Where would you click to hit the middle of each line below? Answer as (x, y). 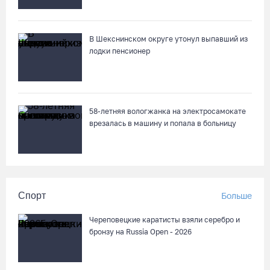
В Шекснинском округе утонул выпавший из (168, 39)
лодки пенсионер (120, 51)
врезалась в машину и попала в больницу (163, 123)
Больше (237, 196)
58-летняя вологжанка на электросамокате (168, 111)
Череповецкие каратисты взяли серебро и (165, 220)
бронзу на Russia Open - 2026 (140, 232)
